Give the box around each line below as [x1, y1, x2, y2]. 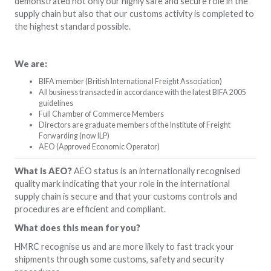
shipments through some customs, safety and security [15, 253, 224, 264]
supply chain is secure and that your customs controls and [15, 191, 238, 201]
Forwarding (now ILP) [39, 131, 110, 140]
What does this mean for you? [15, 222, 141, 233]
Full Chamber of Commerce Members [39, 109, 165, 119]
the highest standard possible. [15, 21, 131, 31]
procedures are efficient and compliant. [15, 203, 166, 214]
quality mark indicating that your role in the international [15, 178, 230, 189]
